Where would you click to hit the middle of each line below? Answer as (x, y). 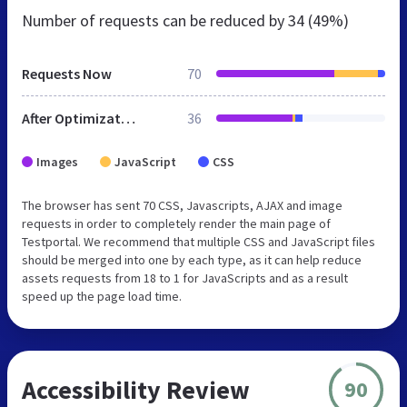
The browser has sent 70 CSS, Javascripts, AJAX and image (182, 205)
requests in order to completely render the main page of (176, 223)
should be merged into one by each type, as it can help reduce (192, 259)
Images (57, 161)
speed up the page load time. (102, 296)
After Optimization (128, 118)
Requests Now (67, 73)
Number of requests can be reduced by (155, 20)
